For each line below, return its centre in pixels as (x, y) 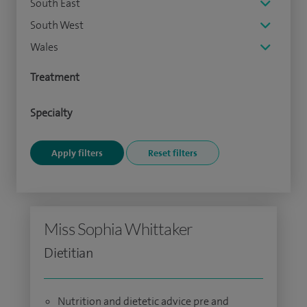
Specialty (51, 113)
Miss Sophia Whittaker (119, 229)
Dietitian (69, 253)
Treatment (55, 77)
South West (57, 25)
